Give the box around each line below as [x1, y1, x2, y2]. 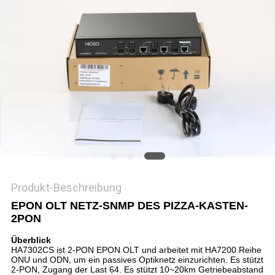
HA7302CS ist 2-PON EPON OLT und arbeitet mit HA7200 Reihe [10, 245, 261, 255]
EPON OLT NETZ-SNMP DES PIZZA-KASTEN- [10, 199, 248, 212]
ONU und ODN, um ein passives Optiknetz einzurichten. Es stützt [10, 255, 263, 265]
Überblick [10, 235, 51, 246]
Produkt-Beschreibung [10, 181, 122, 195]
